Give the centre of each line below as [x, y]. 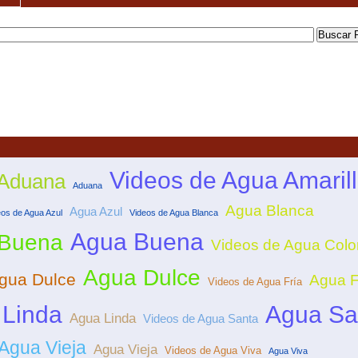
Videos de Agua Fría [255, 282]
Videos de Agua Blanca [174, 213]
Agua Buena [137, 242]
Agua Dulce [142, 278]
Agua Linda [103, 319]
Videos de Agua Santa [201, 319]
